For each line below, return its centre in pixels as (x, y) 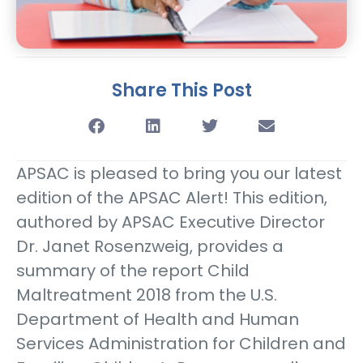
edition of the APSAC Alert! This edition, (172, 198)
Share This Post (181, 91)
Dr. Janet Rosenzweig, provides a (150, 247)
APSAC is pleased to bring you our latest (179, 174)
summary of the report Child (133, 271)
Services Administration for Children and (181, 344)
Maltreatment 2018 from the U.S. (147, 295)
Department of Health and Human (158, 320)
